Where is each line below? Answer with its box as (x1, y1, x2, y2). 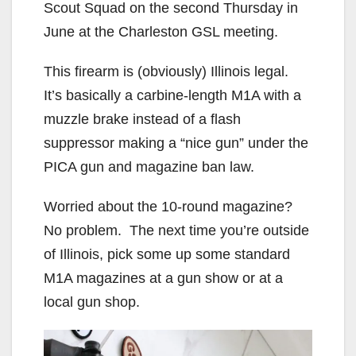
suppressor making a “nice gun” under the (44, 135, 308, 152)
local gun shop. (44, 294, 140, 311)
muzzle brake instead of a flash (44, 111, 241, 128)
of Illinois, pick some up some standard (44, 246, 290, 263)
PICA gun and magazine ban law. (44, 159, 254, 176)
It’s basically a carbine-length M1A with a (44, 87, 301, 104)
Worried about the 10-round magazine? (44, 199, 296, 215)
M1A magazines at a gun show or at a (44, 270, 283, 287)
